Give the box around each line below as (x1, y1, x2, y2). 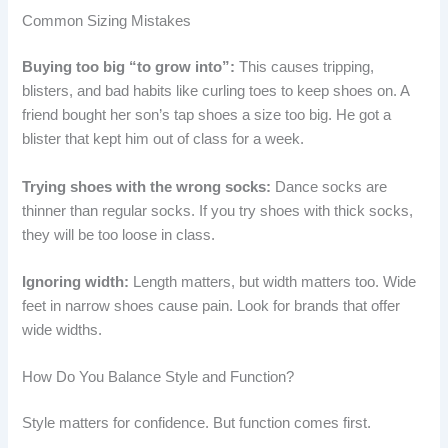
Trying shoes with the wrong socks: (22, 178, 272, 195)
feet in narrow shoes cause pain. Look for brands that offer (22, 297, 401, 314)
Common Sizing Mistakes (22, 13, 192, 30)
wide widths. (22, 321, 103, 338)
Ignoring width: (22, 273, 130, 290)
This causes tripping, (235, 59, 375, 76)
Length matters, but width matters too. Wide (129, 273, 417, 290)
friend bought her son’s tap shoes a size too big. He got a (22, 107, 392, 124)
